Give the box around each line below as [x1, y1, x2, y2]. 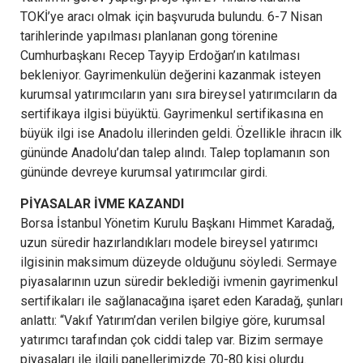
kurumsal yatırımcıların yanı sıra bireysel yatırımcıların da [20, 86, 337, 102]
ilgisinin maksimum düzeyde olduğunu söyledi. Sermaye [20, 254, 337, 270]
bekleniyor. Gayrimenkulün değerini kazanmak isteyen [20, 66, 321, 83]
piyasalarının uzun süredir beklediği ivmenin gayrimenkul [20, 273, 338, 289]
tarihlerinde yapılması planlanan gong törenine [20, 28, 278, 44]
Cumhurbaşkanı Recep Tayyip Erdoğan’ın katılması [20, 47, 300, 63]
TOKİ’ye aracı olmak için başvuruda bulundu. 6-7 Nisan [20, 8, 322, 24]
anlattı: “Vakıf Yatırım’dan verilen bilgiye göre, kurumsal [20, 312, 325, 328]
